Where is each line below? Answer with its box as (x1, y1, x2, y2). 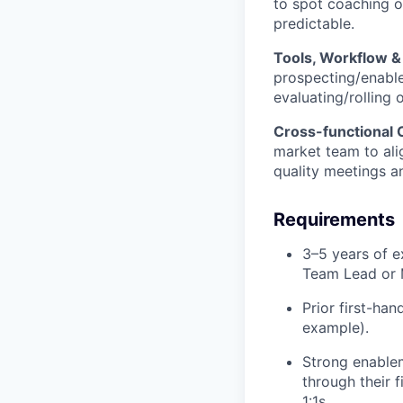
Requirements (273, 209, 395, 230)
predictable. (273, 14, 354, 32)
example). (302, 318, 369, 336)
